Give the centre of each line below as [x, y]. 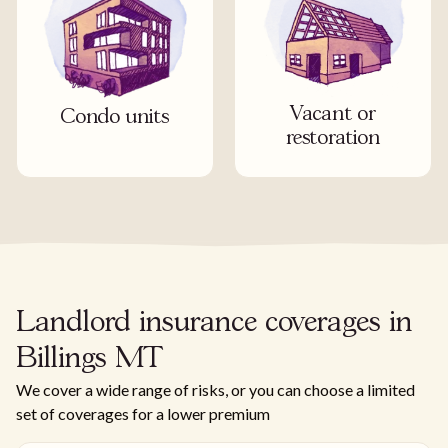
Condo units [115, 118]
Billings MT [89, 360]
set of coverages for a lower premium [143, 414]
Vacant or [333, 115]
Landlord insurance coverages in [214, 324]
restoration [333, 139]
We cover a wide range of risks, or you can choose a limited [215, 390]
